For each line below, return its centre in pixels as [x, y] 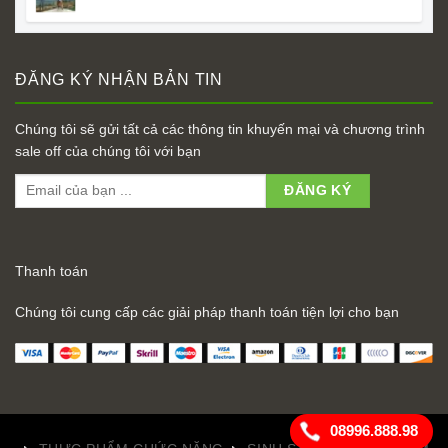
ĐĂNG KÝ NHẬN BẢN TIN [119, 80]
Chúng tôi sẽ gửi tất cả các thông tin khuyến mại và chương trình [220, 128]
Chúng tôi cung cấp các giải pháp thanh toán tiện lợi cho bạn [207, 311]
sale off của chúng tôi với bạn [108, 150]
